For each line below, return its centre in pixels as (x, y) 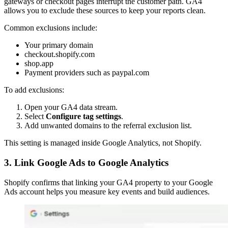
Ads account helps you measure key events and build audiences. (107, 191)
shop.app (39, 64)
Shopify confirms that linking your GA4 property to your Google (108, 182)
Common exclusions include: (51, 28)
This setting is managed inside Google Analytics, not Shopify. (103, 143)
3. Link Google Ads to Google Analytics (86, 163)
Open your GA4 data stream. (71, 107)
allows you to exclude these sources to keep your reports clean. (105, 11)
